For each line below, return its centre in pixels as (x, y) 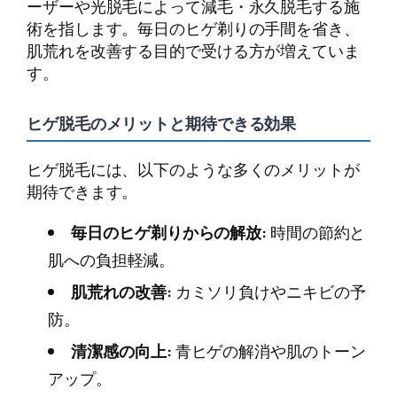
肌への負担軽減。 (112, 260)
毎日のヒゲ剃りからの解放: (169, 233)
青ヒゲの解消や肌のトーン (269, 350)
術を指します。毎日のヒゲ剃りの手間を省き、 (193, 28)
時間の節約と (316, 233)
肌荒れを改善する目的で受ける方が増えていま (193, 50)
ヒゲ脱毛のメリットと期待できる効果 (162, 123)
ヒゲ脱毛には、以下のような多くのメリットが (193, 169)
